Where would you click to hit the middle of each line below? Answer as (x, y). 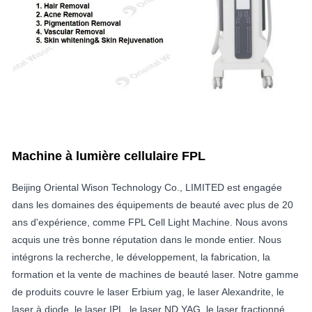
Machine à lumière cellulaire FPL (109, 156)
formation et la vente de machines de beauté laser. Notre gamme (155, 274)
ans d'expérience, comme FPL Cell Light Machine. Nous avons (150, 222)
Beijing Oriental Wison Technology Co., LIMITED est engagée (147, 187)
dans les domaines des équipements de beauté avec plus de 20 (153, 204)
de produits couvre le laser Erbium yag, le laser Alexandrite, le (148, 291)
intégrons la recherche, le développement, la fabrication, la (141, 257)
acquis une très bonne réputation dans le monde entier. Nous (147, 239)
